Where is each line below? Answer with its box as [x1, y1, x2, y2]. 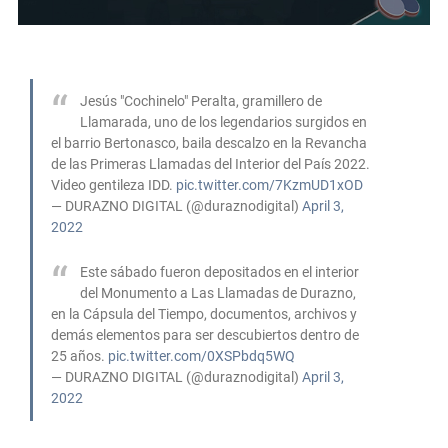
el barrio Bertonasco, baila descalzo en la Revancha [51, 134, 367, 152]
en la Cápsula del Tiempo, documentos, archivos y [51, 305, 357, 323]
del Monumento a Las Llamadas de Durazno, [80, 284, 356, 302]
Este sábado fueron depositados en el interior [80, 263, 359, 281]
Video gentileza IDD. [51, 176, 176, 194]
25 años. [51, 347, 108, 365]
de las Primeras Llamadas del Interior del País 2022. [51, 155, 370, 173]
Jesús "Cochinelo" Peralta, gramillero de [80, 92, 322, 110]
